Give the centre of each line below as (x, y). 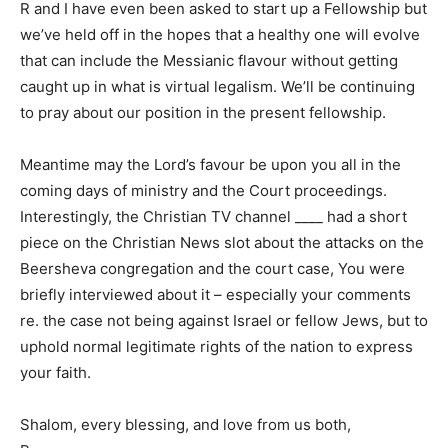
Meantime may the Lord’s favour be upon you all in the (210, 164)
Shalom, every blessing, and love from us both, (185, 424)
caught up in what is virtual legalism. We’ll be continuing (217, 86)
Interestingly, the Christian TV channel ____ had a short (213, 216)
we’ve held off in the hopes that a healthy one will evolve (220, 34)
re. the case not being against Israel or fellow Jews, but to (224, 320)
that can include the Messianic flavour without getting (209, 60)
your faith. (55, 372)
